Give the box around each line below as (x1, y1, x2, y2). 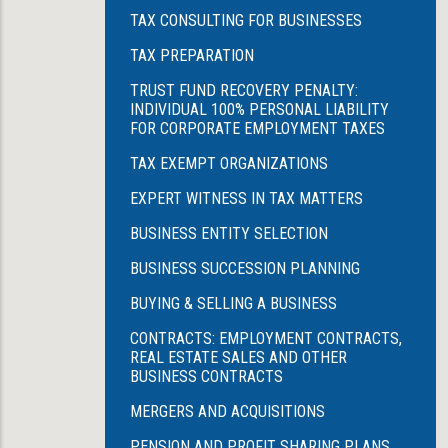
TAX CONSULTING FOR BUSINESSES (130, 11, 362, 30)
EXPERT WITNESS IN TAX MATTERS (130, 189, 363, 208)
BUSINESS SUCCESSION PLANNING (130, 259, 360, 278)
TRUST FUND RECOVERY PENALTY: (130, 81, 358, 100)
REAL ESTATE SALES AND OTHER (130, 348, 347, 367)
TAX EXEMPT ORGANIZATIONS (130, 154, 328, 173)
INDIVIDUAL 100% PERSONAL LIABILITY (130, 100, 389, 119)
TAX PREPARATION (130, 46, 254, 65)
